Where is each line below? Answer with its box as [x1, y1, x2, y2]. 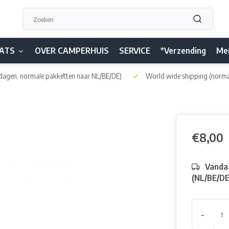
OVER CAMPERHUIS [35, 45, 109, 56]
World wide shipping [144, 72, 209, 80]
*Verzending [161, 45, 206, 56]
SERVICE [119, 45, 150, 56]
